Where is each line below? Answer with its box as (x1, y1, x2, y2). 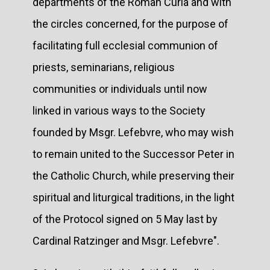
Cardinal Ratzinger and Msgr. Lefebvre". (33, 234, 219, 247)
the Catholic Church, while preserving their (33, 169, 234, 182)
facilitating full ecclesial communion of (33, 39, 218, 52)
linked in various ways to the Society (33, 104, 206, 117)
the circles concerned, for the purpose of (33, 17, 228, 30)
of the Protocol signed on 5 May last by (33, 212, 218, 225)
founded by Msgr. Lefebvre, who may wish (33, 125, 234, 139)
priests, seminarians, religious (33, 60, 175, 74)
